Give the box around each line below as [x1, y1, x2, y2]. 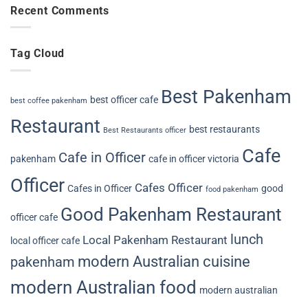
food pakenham [206, 184, 258, 194]
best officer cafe [90, 93, 158, 105]
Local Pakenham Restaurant [82, 232, 228, 247]
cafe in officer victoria [148, 153, 239, 164]
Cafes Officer [135, 180, 203, 195]
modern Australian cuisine [78, 252, 250, 270]
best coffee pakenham [10, 96, 87, 105]
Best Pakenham [161, 85, 291, 108]
